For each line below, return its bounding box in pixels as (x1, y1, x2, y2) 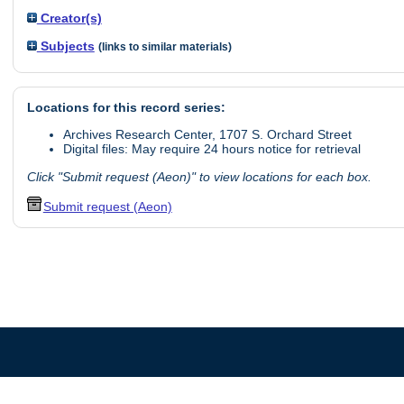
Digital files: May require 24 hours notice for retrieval (62, 142, 361, 157)
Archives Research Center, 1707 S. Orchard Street (62, 127, 352, 142)
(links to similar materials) (97, 41, 232, 52)
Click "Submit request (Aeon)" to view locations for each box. (26, 169, 372, 184)
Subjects (36, 38, 95, 53)
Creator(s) (36, 11, 102, 26)
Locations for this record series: (26, 100, 225, 115)
